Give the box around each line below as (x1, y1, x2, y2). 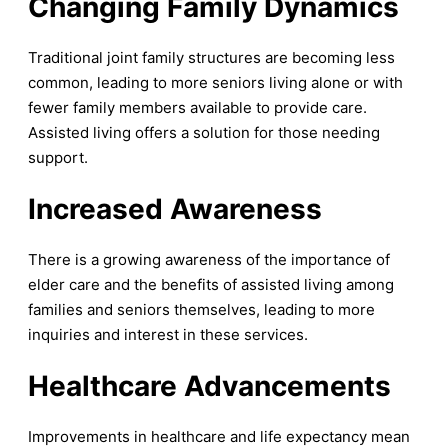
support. (28, 148, 88, 168)
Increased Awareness (28, 192, 322, 227)
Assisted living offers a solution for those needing (28, 123, 380, 143)
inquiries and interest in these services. (28, 325, 308, 345)
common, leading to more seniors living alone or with (28, 73, 403, 93)
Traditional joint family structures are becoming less (28, 48, 395, 68)
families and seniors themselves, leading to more (28, 300, 375, 320)
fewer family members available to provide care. (28, 98, 367, 118)
